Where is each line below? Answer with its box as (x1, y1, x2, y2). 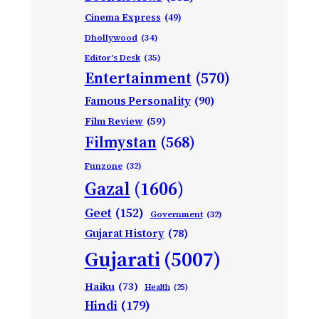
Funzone (84, 159, 122, 172)
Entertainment (84, 67, 192, 88)
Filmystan (84, 131, 157, 152)
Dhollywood (84, 31, 137, 43)
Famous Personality (84, 93, 191, 108)
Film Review (84, 114, 143, 128)
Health (144, 281, 170, 293)
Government (150, 208, 203, 220)
